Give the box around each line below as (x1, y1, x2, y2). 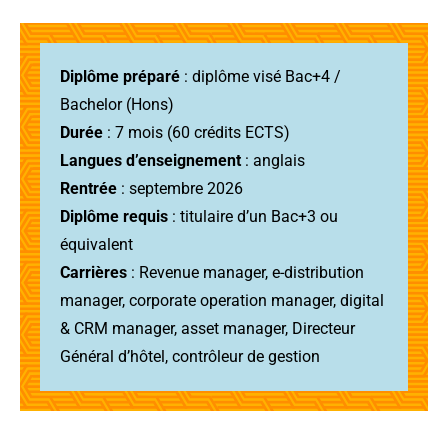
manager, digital (267, 290, 384, 310)
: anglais (241, 150, 305, 170)
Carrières (60, 262, 127, 282)
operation (200, 290, 267, 310)
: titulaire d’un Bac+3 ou (168, 206, 338, 226)
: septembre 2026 (117, 178, 243, 198)
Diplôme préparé (60, 66, 180, 86)
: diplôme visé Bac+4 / (180, 66, 341, 86)
